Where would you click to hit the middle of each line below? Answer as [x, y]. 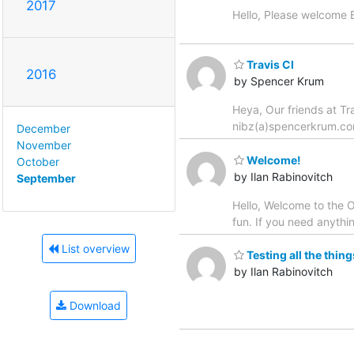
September [46, 178]
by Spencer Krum [279, 81]
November [44, 145]
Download [94, 306]
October [38, 161]
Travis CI [269, 65]
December [43, 128]
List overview [94, 249]
